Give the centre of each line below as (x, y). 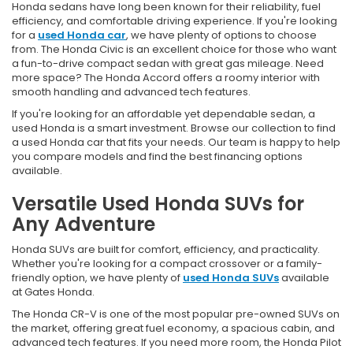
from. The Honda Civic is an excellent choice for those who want (174, 49)
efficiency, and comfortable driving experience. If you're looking (175, 20)
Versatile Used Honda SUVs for (158, 203)
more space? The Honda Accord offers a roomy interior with (166, 77)
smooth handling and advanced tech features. (131, 91)
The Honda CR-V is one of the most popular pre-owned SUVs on (176, 314)
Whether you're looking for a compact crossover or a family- (167, 263)
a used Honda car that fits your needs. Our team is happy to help (176, 142)
